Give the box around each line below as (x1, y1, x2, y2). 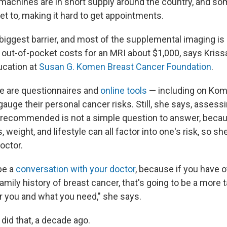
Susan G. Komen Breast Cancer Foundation (39, 61, 211, 72)
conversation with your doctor (16, 164, 135, 174)
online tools (100, 85, 147, 96)
